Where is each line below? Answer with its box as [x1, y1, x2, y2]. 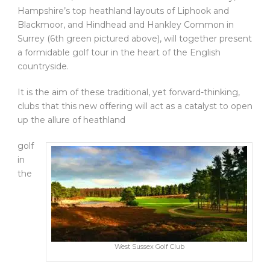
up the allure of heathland [17, 114, 125, 125]
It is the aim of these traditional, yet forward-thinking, [17, 86, 240, 98]
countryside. [17, 60, 69, 72]
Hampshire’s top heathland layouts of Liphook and [17, 5, 229, 16]
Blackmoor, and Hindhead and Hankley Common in [17, 19, 234, 30]
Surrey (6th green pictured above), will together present [17, 33, 252, 44]
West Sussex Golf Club [114, 242, 184, 251]
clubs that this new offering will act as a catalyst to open [17, 100, 253, 111]
